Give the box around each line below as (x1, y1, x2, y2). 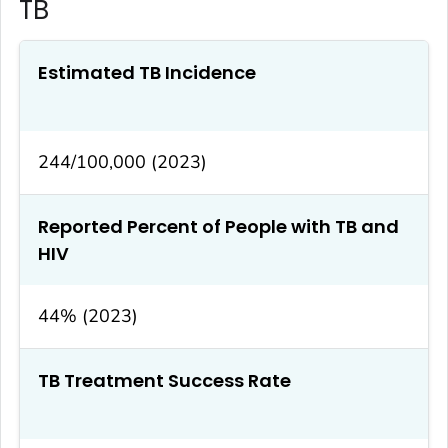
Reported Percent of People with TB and (38, 214, 399, 240)
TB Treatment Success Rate (38, 368, 291, 394)
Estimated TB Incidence (38, 60, 256, 86)
